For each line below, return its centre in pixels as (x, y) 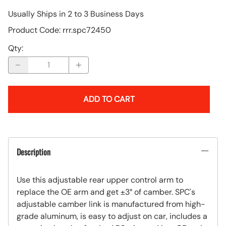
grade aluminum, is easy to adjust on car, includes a (112, 216)
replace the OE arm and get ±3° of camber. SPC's (106, 192)
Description (34, 152)
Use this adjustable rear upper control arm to (100, 180)
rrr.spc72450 (87, 30)
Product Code (34, 30)
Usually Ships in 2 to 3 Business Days (76, 14)
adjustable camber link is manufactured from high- (111, 204)
